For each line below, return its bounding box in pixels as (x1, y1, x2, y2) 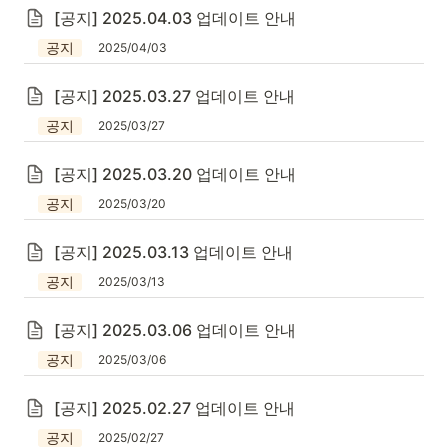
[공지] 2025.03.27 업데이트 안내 (54, 86, 295, 106)
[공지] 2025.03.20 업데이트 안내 (54, 164, 296, 184)
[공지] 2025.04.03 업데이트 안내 (54, 8, 296, 28)
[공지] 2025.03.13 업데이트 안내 (54, 242, 293, 262)
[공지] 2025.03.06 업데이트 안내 (54, 320, 296, 340)
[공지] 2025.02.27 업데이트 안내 (54, 398, 295, 418)
